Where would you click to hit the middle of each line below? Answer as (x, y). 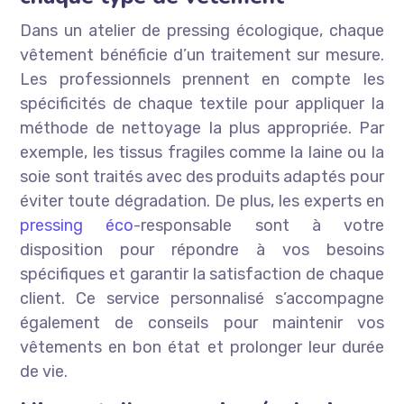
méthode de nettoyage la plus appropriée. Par (202, 129)
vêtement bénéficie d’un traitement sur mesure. (202, 55)
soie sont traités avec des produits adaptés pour (202, 177)
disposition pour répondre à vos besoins (202, 250)
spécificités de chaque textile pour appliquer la (202, 104)
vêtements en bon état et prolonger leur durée (202, 348)
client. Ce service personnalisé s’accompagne (202, 299)
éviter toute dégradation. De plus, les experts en (202, 202)
